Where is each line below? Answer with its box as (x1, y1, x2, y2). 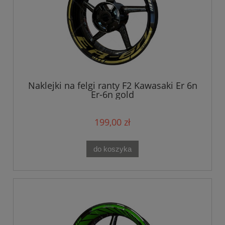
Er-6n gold (91, 88, 134, 101)
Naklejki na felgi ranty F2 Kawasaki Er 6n (28, 79, 197, 92)
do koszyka (93, 144, 132, 153)
